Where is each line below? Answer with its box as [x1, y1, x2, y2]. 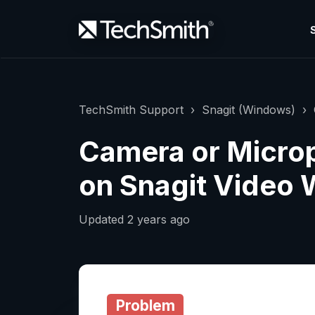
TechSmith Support [79, 103, 184, 117]
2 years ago [127, 212, 190, 226]
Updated [79, 212, 127, 226]
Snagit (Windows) [202, 103, 295, 117]
